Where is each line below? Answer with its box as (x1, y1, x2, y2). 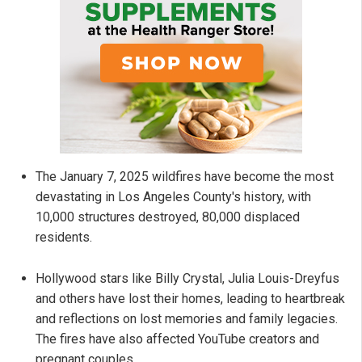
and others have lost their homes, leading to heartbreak (36, 291, 345, 307)
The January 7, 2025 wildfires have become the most (36, 169, 334, 185)
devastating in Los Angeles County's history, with (36, 189, 311, 205)
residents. (36, 229, 92, 246)
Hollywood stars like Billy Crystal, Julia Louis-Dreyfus (36, 271, 339, 287)
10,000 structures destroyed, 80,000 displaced (36, 209, 300, 225)
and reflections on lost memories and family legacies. (36, 311, 338, 327)
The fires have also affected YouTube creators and (36, 331, 319, 347)
